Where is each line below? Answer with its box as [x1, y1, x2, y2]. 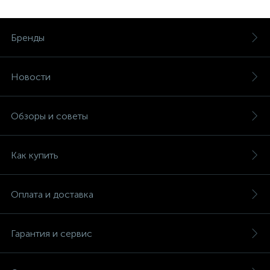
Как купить [11, 149, 58, 161]
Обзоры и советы [11, 110, 88, 122]
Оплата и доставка [11, 189, 93, 200]
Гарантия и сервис [11, 228, 92, 239]
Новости [11, 71, 51, 83]
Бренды [11, 32, 45, 43]
